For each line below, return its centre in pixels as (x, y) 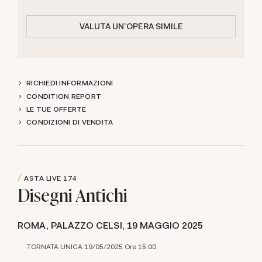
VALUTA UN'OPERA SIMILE (131, 26)
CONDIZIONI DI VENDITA (70, 123)
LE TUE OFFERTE (56, 109)
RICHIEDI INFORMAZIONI (70, 83)
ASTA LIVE (42, 179)
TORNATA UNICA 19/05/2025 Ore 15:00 (92, 247)
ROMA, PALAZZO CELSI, (72, 225)
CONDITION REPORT (64, 96)
